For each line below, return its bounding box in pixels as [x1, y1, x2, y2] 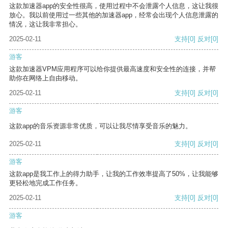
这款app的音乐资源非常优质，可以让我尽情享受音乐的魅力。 [9, 122, 192, 130]
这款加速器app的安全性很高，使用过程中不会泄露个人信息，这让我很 [9, 2, 218, 10]
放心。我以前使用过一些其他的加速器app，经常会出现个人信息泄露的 [9, 11, 218, 19]
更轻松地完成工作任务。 [9, 179, 82, 187]
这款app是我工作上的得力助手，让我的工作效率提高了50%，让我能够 [9, 170, 218, 178]
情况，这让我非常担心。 [9, 20, 82, 28]
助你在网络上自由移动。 [9, 74, 82, 82]
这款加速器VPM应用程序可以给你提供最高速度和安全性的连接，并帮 [9, 65, 216, 73]
